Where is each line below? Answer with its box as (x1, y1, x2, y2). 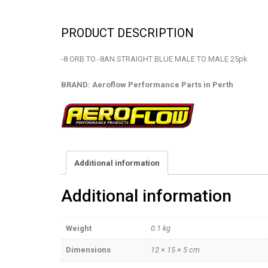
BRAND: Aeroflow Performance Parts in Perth (61, 80, 233, 89)
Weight (66, 224, 92, 233)
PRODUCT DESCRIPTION (61, 25, 194, 40)
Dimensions (66, 245, 111, 255)
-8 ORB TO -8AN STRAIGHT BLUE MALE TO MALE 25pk (61, 54, 248, 63)
